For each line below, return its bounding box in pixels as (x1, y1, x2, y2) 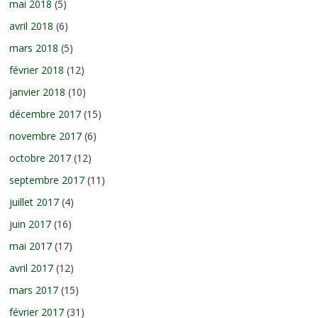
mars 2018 (9, 40, 59, 55)
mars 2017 (9, 283, 59, 297)
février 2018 (9, 62, 65, 77)
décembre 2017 (9, 106, 82, 121)
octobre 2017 (9, 150, 72, 165)
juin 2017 (9, 216, 52, 231)
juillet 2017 (9, 194, 60, 209)
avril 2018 (9, 18, 54, 33)
